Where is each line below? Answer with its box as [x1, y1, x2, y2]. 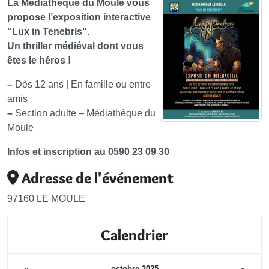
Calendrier [101, 226, 168, 244]
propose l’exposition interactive [7, 12, 151, 22]
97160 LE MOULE [7, 193, 85, 204]
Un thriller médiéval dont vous [7, 41, 144, 51]
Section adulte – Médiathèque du [13, 108, 156, 118]
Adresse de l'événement [18, 169, 174, 187]
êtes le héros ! [7, 55, 71, 65]
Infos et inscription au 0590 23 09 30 [7, 147, 169, 157]
